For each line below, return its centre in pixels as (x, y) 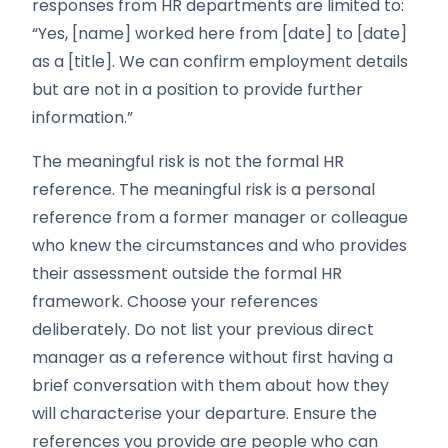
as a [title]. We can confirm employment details (220, 61)
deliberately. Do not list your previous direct (203, 329)
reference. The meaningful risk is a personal (203, 189)
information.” (82, 117)
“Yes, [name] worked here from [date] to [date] (219, 33)
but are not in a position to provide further (197, 89)
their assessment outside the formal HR (187, 273)
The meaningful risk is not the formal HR (188, 161)
